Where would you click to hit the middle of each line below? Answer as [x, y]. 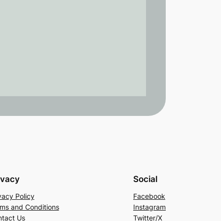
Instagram [149, 207]
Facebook [149, 196]
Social [145, 179]
